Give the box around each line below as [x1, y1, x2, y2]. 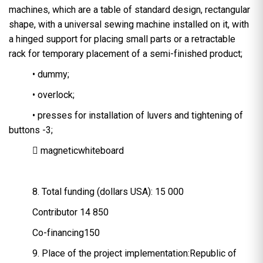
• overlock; [32, 89, 75, 101]
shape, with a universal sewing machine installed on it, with [9, 19, 249, 31]
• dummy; [32, 69, 69, 80]
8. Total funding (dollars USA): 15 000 [32, 186, 184, 198]
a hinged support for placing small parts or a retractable [9, 33, 235, 45]
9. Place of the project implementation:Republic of [32, 248, 237, 259]
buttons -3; [9, 124, 53, 136]
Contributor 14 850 [32, 207, 109, 218]
